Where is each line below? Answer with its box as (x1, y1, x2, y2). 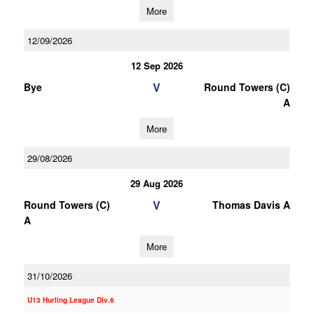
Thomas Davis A (212, 198, 290, 212)
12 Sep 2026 (130, 59, 183, 72)
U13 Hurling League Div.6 (27, 295, 114, 305)
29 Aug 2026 (130, 177, 184, 190)
